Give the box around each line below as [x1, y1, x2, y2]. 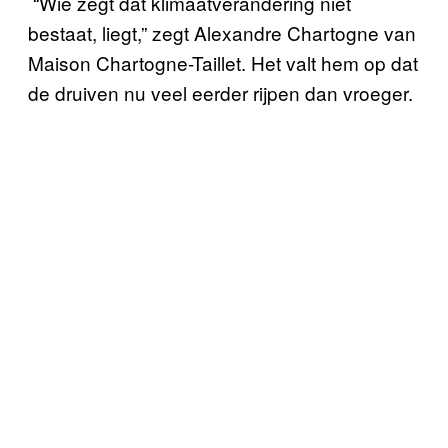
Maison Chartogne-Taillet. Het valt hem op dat [28, 48, 418, 76]
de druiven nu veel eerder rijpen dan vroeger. [28, 78, 418, 106]
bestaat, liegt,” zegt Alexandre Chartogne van [28, 18, 416, 46]
